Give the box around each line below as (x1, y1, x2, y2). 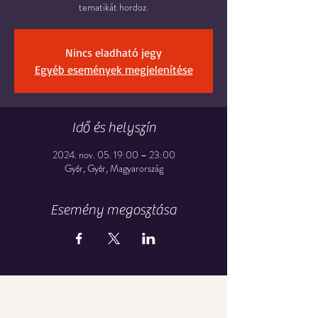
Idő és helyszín (71, 119, 156, 136)
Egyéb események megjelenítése (34, 62, 193, 77)
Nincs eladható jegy (65, 45, 162, 60)
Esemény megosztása (50, 202, 177, 218)
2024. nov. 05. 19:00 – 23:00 (52, 148, 175, 162)
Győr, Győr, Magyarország (64, 161, 163, 175)
